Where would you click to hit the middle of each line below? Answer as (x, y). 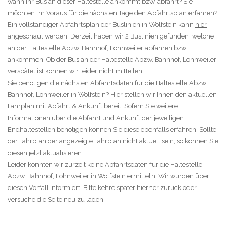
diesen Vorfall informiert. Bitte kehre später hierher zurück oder (102, 187)
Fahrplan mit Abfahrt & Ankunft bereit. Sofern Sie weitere (93, 106)
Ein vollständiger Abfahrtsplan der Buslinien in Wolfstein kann (101, 24)
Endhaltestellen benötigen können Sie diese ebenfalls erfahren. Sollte (112, 129)
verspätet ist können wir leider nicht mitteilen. (76, 71)
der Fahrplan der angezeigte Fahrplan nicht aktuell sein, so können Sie (113, 141)
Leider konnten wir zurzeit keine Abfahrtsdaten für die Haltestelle (105, 164)
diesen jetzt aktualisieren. (45, 153)
